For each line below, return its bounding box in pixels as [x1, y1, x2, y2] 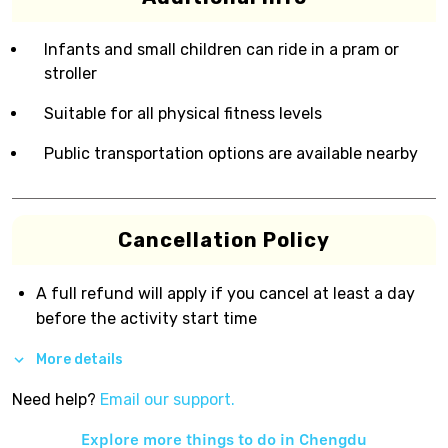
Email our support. [100, 389, 235, 409]
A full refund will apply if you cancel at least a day [36, 284, 415, 303]
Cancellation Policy [118, 228, 330, 252]
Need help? [12, 389, 96, 409]
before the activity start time [36, 309, 257, 328]
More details [36, 350, 123, 368]
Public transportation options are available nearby [44, 144, 418, 163]
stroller [44, 64, 97, 83]
